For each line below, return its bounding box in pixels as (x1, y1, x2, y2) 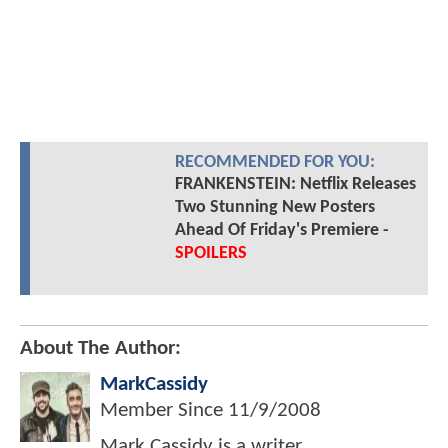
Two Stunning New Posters (174, 197, 375, 217)
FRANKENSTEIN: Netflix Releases (174, 174, 416, 194)
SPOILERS (174, 243, 247, 263)
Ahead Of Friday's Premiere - (174, 220, 389, 240)
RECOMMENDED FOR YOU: (174, 153, 375, 171)
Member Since (100, 399, 228, 421)
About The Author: (20, 337, 181, 359)
